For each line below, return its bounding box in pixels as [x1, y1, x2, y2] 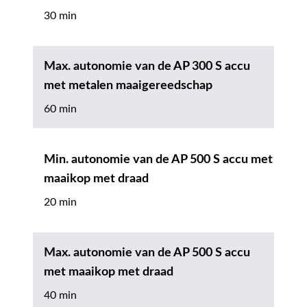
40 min [44, 289, 77, 301]
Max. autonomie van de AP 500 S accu [44, 246, 250, 259]
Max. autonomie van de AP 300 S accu [44, 60, 250, 73]
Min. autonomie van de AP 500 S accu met [44, 153, 273, 166]
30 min [44, 10, 77, 21]
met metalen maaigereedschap [44, 79, 212, 92]
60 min [44, 103, 77, 114]
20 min [44, 196, 77, 208]
